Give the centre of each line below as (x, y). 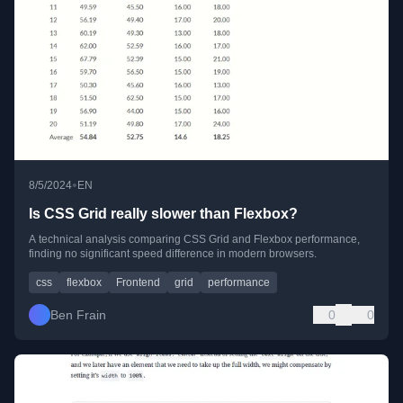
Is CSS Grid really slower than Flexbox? (163, 213)
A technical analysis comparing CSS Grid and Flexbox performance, (194, 239)
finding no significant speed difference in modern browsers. (173, 253)
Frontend (138, 282)
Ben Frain (78, 314)
